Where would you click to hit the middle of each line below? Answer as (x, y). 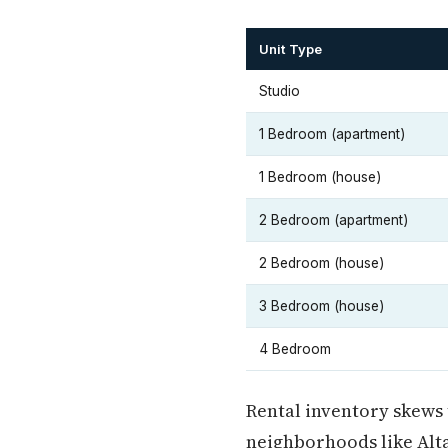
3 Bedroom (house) (321, 306)
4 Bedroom (295, 349)
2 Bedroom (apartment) (333, 220)
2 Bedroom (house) (321, 263)
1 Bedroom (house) (320, 177)
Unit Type (290, 49)
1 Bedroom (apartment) (332, 134)
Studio (279, 91)
